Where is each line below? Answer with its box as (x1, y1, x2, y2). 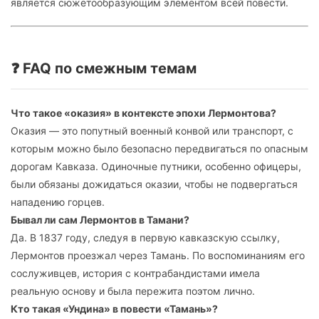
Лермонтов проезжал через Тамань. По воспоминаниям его (11, 249, 305, 262)
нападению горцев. (11, 196, 105, 209)
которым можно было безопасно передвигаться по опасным (11, 142, 308, 155)
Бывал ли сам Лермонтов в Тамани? (11, 214, 189, 226)
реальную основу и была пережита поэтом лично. (11, 285, 255, 298)
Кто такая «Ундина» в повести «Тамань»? (11, 303, 218, 315)
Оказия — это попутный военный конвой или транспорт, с (11, 125, 293, 137)
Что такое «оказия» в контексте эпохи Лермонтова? (11, 107, 276, 120)
